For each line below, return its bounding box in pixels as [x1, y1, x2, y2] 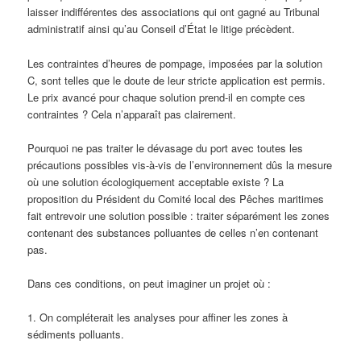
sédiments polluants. [27, 326, 125, 342]
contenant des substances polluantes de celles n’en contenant [27, 224, 319, 240]
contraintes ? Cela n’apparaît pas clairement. [27, 106, 237, 122]
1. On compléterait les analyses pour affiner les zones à [27, 309, 288, 325]
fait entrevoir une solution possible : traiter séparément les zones [27, 207, 330, 223]
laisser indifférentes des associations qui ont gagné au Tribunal [27, 4, 321, 20]
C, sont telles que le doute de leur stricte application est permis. [27, 72, 326, 88]
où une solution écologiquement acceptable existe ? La [27, 173, 284, 189]
